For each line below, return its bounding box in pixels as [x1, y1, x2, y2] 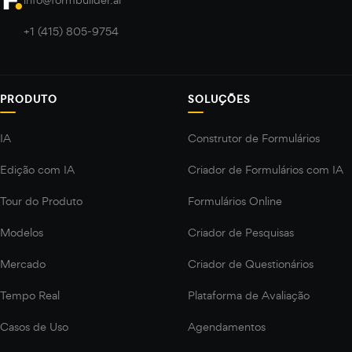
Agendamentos [188, 319, 266, 334]
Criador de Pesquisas [188, 225, 294, 240]
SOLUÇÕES [188, 92, 251, 107]
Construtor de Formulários [188, 130, 320, 145]
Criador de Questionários [188, 256, 313, 271]
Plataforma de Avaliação [188, 288, 310, 302]
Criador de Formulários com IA [188, 162, 343, 177]
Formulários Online [188, 193, 282, 208]
